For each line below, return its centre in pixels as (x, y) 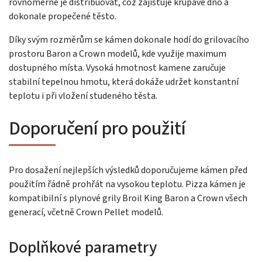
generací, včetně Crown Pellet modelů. (86, 212)
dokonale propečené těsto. (63, 16)
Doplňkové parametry (83, 247)
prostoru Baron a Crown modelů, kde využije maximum (118, 54)
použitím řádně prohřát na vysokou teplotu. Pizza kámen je (127, 184)
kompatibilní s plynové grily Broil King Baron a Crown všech (128, 198)
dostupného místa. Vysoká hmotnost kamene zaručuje (117, 68)
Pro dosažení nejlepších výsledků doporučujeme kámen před (128, 170)
